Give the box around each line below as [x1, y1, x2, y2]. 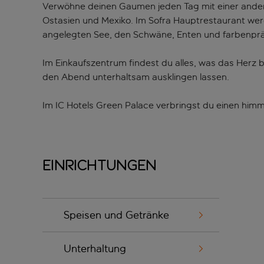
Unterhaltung [64, 242, 126, 256]
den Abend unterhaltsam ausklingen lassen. [42, 71, 229, 83]
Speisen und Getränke [64, 209, 169, 222]
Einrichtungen [42, 157, 157, 174]
